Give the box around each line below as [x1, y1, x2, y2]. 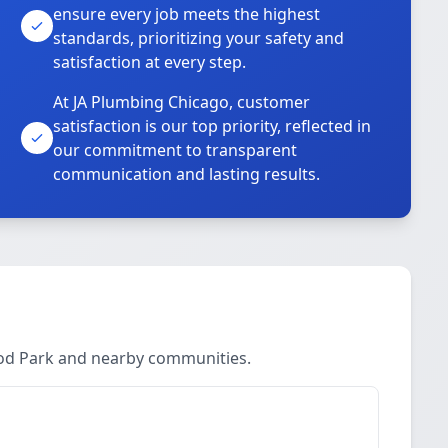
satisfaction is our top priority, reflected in [53, 115, 372, 137]
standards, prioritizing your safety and [53, 27, 345, 49]
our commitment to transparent [53, 139, 298, 161]
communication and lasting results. [53, 163, 321, 185]
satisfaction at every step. [53, 51, 247, 73]
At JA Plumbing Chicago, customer [53, 91, 311, 113]
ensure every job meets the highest [53, 3, 321, 25]
